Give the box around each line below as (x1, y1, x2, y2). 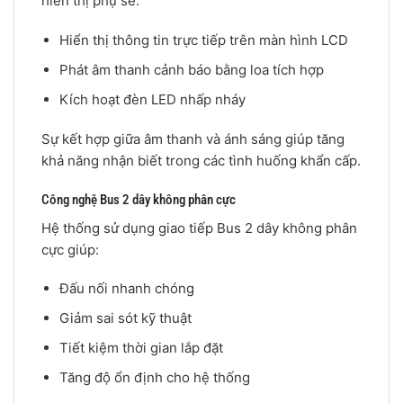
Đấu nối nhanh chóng (58, 280, 194, 298)
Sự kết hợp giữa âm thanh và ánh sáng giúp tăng (41, 130, 345, 148)
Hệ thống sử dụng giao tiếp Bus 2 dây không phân (41, 219, 357, 237)
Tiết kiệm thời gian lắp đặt (58, 339, 223, 357)
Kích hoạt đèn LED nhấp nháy (58, 91, 246, 109)
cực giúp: (41, 240, 99, 258)
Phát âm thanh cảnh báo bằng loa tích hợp (58, 61, 324, 79)
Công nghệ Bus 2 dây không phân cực (41, 192, 236, 209)
